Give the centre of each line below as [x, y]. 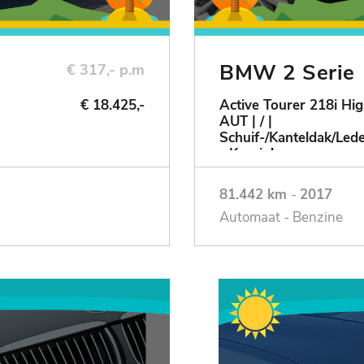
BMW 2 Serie [287, 73]
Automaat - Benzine [281, 218]
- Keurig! [247, 154]
